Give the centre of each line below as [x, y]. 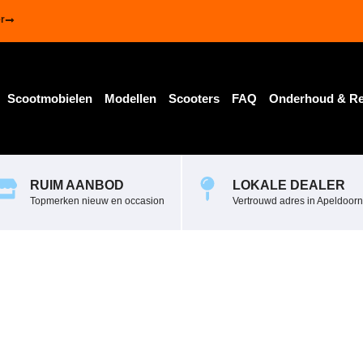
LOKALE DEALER [289, 185]
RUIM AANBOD [77, 185]
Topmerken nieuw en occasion [97, 201]
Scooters [194, 98]
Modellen [130, 98]
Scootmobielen [49, 98]
